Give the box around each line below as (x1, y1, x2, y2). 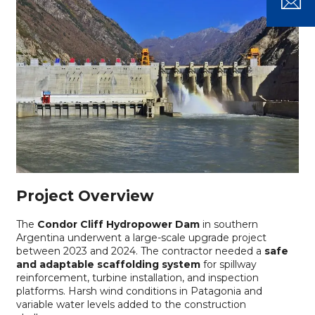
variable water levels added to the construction (15, 298, 246, 311)
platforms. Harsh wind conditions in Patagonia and (15, 285, 262, 298)
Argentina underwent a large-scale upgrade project (15, 231, 266, 245)
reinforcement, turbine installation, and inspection (15, 271, 259, 285)
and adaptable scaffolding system (15, 258, 200, 271)
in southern (199, 218, 258, 231)
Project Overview (15, 186, 154, 205)
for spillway (200, 258, 257, 271)
